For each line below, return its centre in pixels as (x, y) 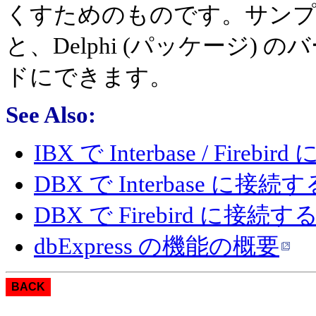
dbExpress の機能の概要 (157, 246)
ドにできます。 (89, 77)
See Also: (51, 115)
